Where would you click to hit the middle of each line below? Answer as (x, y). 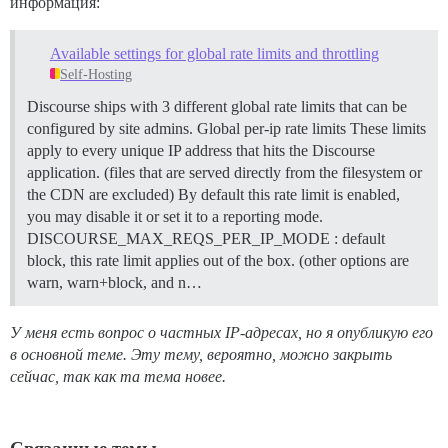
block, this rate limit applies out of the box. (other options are (218, 260)
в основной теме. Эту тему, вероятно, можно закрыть (201, 354)
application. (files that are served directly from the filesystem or (224, 172)
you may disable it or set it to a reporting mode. (175, 216)
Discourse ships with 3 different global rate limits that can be (217, 106)
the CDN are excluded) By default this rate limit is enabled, (213, 194)
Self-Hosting (96, 74)
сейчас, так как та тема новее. (118, 376)
